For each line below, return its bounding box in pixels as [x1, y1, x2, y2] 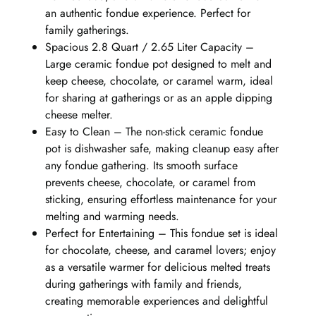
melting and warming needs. [44, 207, 179, 224]
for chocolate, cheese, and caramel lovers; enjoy [44, 241, 276, 258]
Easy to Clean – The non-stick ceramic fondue [44, 123, 263, 140]
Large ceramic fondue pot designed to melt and [44, 55, 272, 72]
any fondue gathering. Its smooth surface [44, 157, 238, 174]
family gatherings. [44, 21, 129, 38]
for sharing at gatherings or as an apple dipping [44, 89, 272, 106]
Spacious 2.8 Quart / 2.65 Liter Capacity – [44, 38, 254, 55]
